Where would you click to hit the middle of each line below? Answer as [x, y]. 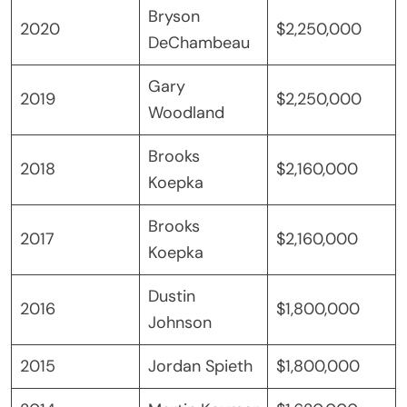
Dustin [172, 296]
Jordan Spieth [200, 366]
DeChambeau [199, 42]
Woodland [186, 112]
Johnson [180, 322]
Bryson [174, 16]
